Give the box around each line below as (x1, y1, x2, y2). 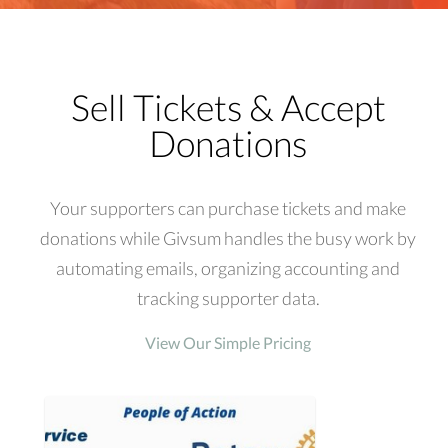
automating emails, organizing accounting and (56, 256, 400, 279)
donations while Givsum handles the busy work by (40, 226, 416, 249)
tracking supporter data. (136, 286, 320, 309)
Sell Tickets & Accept (70, 84, 386, 129)
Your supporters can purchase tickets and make (50, 196, 406, 219)
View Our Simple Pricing (145, 332, 311, 352)
